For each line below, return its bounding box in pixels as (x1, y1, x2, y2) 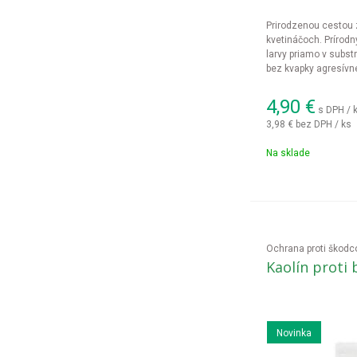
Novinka (276, 328, 312, 339)
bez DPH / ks (295, 118, 351, 130)
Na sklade (265, 147, 310, 159)
